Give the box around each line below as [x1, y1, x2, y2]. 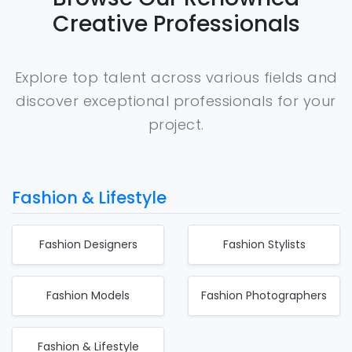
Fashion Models [46, 287, 130, 303]
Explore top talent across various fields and [14, 67, 338, 87]
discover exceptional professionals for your [16, 90, 336, 111]
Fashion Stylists [222, 236, 306, 252]
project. [148, 114, 204, 134]
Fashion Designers [38, 236, 137, 252]
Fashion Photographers [201, 287, 327, 303]
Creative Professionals [52, 8, 300, 39]
